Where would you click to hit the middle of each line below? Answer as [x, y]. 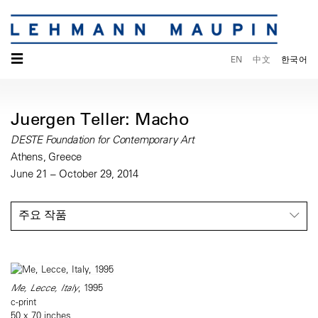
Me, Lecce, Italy [44, 288]
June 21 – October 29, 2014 [75, 174]
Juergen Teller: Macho [100, 119]
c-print [23, 302]
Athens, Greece [46, 157]
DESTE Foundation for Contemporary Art [103, 140]
